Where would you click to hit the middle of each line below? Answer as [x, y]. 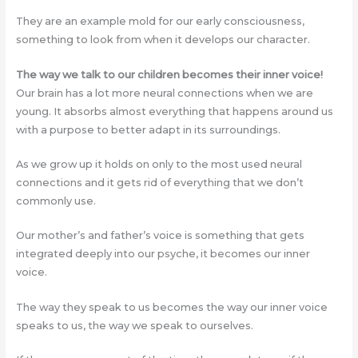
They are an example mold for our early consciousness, [160, 22]
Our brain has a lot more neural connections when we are [164, 93]
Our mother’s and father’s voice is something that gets [160, 236]
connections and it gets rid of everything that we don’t [159, 182]
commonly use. [56, 201]
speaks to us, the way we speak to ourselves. [134, 325]
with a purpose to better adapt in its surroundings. [148, 129]
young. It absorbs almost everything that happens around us [174, 111]
